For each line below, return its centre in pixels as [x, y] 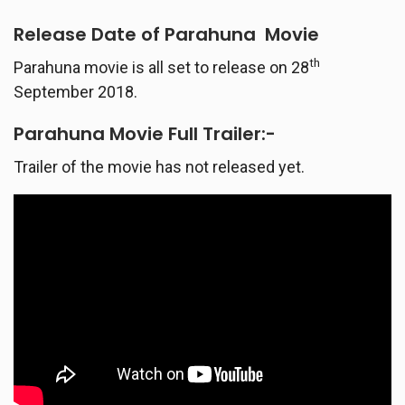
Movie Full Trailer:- [190, 133]
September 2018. [75, 91]
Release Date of [89, 34]
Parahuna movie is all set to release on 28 [161, 67]
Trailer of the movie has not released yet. [159, 166]
